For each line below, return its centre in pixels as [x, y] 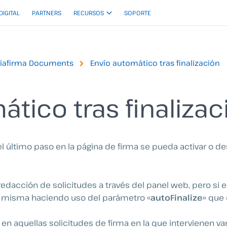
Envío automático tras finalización [155, 63]
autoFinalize [177, 197]
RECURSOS [88, 13]
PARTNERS [46, 13]
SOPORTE [137, 13]
